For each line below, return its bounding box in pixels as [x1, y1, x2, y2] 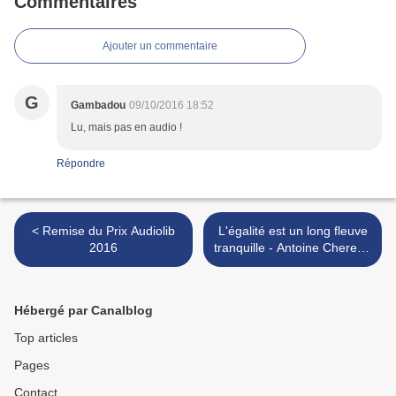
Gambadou [71, 99, 126, 112]
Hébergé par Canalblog [14, 303, 153, 318]
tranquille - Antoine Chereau [214, 240, 371, 255]
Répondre [57, 157, 105, 171]
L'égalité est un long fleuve [217, 224, 368, 239]
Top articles [14, 331, 78, 346]
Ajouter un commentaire [103, 40, 217, 53]
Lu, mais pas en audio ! [71, 121, 182, 134]
